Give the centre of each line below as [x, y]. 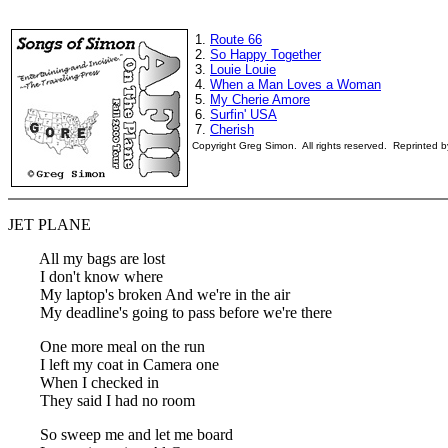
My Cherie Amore [260, 99]
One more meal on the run [106, 346]
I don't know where [85, 276]
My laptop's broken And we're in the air [149, 294]
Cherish [232, 129]
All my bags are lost [86, 258]
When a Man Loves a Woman [295, 84]
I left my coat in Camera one [113, 364]
